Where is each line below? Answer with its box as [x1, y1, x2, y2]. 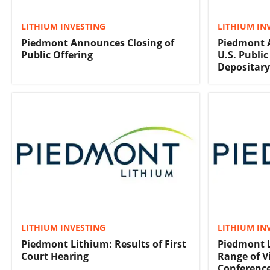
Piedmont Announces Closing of [21, 36, 174, 50]
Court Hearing [21, 249, 89, 263]
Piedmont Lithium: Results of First [21, 237, 186, 251]
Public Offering [21, 48, 93, 62]
